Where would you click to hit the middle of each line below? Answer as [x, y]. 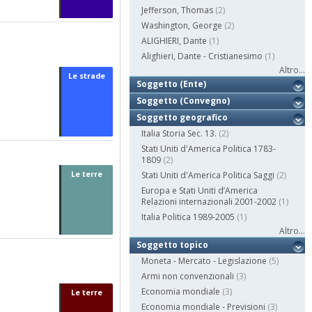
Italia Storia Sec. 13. [179, 134]
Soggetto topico [173, 245]
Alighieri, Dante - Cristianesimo [202, 56]
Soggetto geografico [182, 118]
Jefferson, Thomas [178, 10]
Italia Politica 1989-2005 [188, 217]
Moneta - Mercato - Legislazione [204, 261]
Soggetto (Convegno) [184, 101]
